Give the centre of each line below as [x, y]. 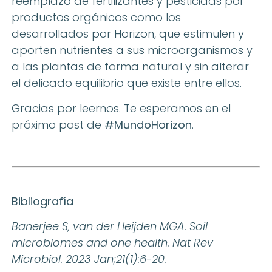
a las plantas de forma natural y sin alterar [130, 67]
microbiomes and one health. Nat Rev [112, 243]
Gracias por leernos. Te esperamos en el [121, 108]
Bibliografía [42, 201]
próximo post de [58, 124]
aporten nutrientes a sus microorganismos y [132, 50]
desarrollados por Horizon [83, 34]
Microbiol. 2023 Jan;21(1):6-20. [89, 259]
